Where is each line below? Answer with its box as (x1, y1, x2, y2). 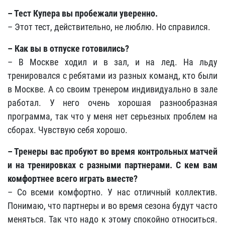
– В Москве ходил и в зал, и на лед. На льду (8, 57, 217, 68)
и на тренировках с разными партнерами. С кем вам (8, 160, 217, 171)
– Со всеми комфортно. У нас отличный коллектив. (8, 187, 217, 198)
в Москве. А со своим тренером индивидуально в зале (8, 84, 217, 95)
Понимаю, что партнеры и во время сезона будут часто (8, 200, 217, 211)
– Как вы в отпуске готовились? (8, 43, 129, 54)
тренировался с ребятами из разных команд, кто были (8, 70, 217, 81)
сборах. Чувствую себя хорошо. (8, 125, 128, 136)
